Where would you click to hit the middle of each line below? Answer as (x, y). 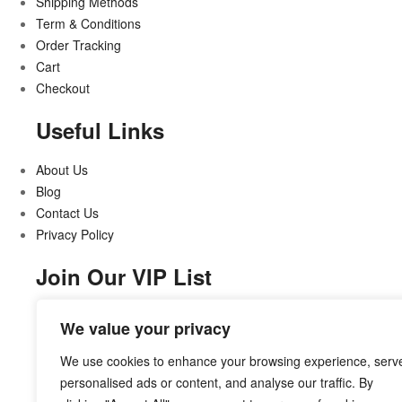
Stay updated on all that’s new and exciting (157, 315)
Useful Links (100, 130)
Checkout (63, 87)
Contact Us (67, 212)
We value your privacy (145, 328)
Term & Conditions (88, 23)
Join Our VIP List (124, 276)
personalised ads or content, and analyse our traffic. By (217, 382)
